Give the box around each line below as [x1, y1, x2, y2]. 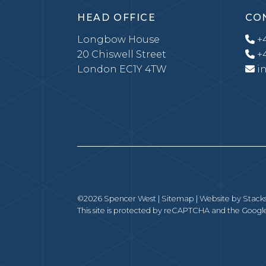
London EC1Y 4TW [77, 64, 167, 75]
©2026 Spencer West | [77, 194, 161, 203]
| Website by [194, 194, 243, 203]
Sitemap [161, 194, 194, 203]
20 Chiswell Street [77, 49, 166, 60]
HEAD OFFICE [77, 12, 156, 23]
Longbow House [77, 34, 160, 45]
